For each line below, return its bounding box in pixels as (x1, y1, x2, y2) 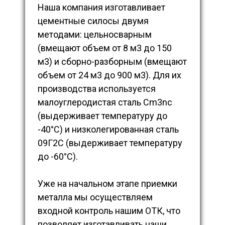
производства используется (38, 83, 156, 94)
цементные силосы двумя (38, 16, 149, 27)
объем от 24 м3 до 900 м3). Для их (38, 70, 181, 81)
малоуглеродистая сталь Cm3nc (38, 97, 172, 108)
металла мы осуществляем (38, 192, 153, 203)
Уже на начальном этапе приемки (38, 178, 177, 189)
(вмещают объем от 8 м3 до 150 (38, 43, 172, 54)
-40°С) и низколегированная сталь (38, 124, 179, 135)
